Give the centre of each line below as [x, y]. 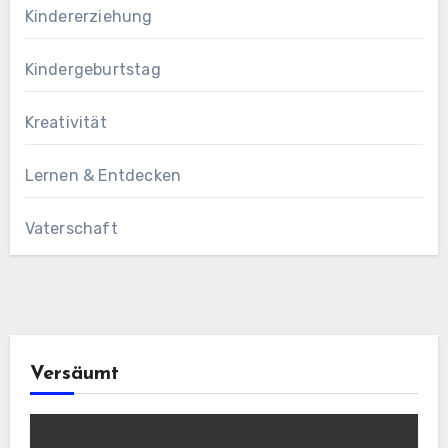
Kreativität [65, 123]
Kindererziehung [88, 17]
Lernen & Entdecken [103, 176]
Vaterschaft [71, 229]
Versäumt [74, 374]
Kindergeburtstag [92, 70]
